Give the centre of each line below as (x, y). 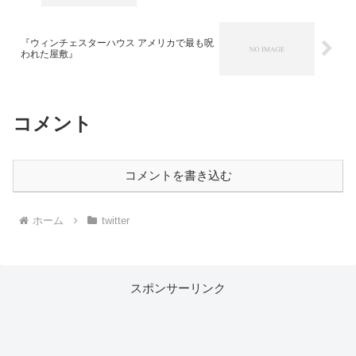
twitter (115, 221)
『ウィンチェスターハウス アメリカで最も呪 (117, 43)
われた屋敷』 (49, 54)
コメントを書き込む (178, 176)
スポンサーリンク (178, 288)
